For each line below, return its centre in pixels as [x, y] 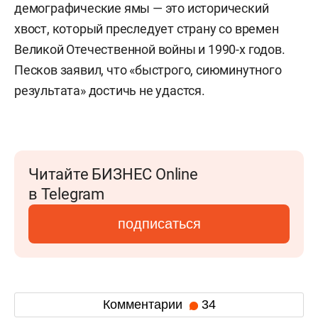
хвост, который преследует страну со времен [147, 28]
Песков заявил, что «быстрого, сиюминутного [148, 70]
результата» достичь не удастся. [110, 90]
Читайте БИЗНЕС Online [113, 174]
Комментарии [144, 305]
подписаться [159, 223]
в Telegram [66, 194]
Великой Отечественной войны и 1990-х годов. [150, 49]
